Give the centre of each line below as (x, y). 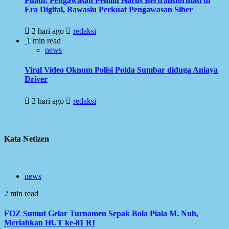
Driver (36, 79)
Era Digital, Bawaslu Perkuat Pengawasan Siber (109, 9)
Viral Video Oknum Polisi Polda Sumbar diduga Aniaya (121, 70)
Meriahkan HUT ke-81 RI (50, 223)
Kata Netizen (27, 139)
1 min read (44, 41)
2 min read (21, 194)
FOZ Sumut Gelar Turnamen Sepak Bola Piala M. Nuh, (101, 214)
